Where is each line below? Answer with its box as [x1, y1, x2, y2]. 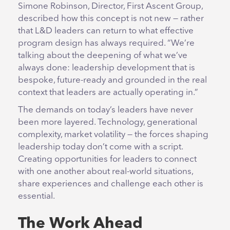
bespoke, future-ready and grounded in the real [18, 76, 207, 85]
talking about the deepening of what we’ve [18, 51, 187, 61]
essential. [18, 192, 55, 201]
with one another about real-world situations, [18, 167, 193, 177]
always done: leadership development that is [18, 64, 195, 73]
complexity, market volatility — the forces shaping [18, 130, 208, 140]
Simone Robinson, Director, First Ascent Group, [18, 2, 203, 11]
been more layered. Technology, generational [18, 118, 197, 127]
